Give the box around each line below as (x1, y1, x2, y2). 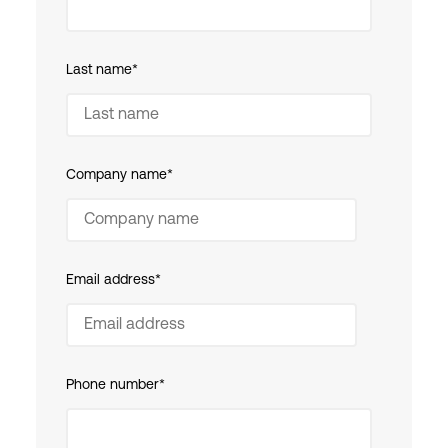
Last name (66, 62, 132, 78)
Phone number (66, 377, 159, 393)
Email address (66, 272, 155, 288)
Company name (66, 167, 167, 183)
